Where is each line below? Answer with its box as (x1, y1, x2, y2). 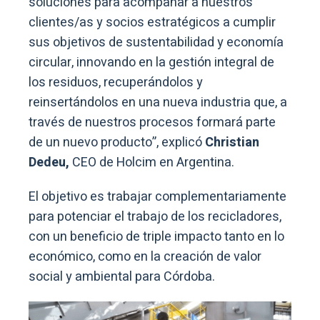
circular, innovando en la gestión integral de (29, 52, 274, 72)
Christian (205, 132, 259, 152)
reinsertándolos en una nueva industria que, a (29, 92, 287, 112)
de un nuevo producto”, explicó (29, 132, 205, 152)
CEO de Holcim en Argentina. (69, 152, 234, 172)
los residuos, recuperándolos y (29, 72, 203, 92)
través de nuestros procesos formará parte (29, 112, 276, 132)
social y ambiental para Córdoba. (29, 266, 218, 286)
